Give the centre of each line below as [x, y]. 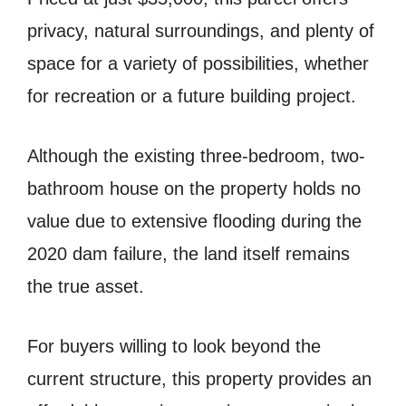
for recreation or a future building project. [192, 96]
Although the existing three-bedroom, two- [196, 155]
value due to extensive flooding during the [194, 221]
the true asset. [86, 286]
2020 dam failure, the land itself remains [188, 253]
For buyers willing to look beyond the [174, 346]
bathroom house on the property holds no [194, 188]
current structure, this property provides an [199, 378]
